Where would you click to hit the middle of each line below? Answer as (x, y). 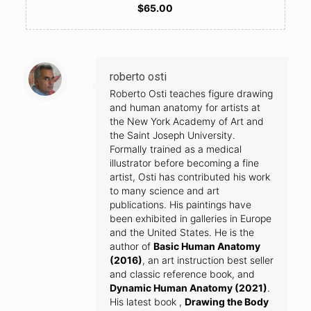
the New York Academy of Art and (187, 121)
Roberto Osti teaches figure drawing (191, 94)
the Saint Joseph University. (173, 135)
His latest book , (147, 302)
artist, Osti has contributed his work (190, 177)
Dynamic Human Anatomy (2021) (188, 288)
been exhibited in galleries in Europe (191, 219)
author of (132, 246)
